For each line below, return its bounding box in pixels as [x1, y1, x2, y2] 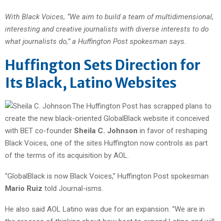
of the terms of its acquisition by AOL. [5, 150, 129, 160]
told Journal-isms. [42, 184, 103, 193]
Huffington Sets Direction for [5, 56, 200, 74]
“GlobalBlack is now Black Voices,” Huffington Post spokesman [5, 171, 209, 181]
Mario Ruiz [5, 184, 42, 193]
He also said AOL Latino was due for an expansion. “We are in [5, 204, 205, 214]
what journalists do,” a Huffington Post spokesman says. [5, 37, 186, 46]
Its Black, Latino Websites [5, 74, 177, 92]
